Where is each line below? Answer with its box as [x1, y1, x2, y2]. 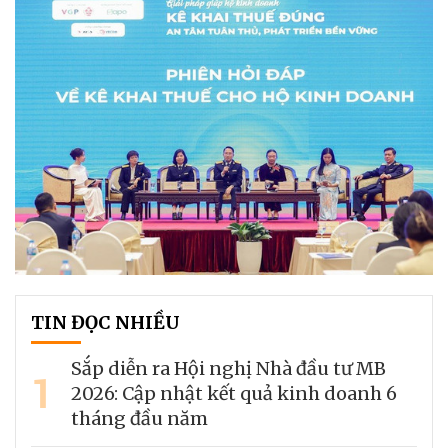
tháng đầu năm [71, 406, 208, 430]
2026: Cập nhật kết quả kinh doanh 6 [71, 381, 397, 405]
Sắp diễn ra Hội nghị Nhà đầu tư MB [71, 356, 386, 380]
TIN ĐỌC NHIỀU [31, 310, 180, 334]
